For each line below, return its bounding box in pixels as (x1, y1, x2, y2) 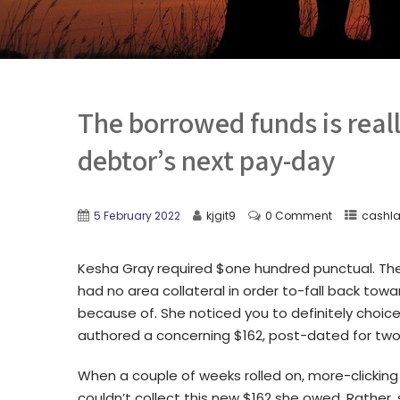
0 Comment (265, 208, 332, 223)
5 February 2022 (94, 208, 180, 223)
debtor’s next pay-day (78, 141, 335, 179)
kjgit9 (206, 208, 236, 223)
